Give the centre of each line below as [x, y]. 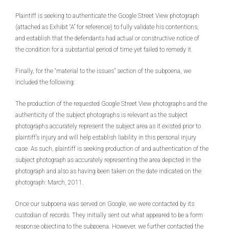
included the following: [45, 82]
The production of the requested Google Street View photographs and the [111, 104]
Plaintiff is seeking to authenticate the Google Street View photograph [107, 16]
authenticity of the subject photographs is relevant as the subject [101, 115]
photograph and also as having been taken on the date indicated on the [108, 171]
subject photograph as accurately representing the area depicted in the [108, 160]
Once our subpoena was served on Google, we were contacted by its [105, 204]
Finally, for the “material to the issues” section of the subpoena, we [103, 71]
